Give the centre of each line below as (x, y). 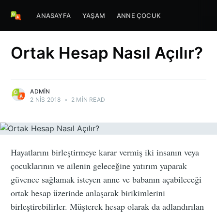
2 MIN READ (87, 99)
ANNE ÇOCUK (139, 15)
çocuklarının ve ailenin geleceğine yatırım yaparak (99, 165)
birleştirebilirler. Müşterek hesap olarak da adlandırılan (108, 206)
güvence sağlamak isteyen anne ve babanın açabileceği (106, 179)
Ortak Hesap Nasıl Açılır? (107, 53)
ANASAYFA (54, 15)
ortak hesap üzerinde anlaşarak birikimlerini (88, 193)
